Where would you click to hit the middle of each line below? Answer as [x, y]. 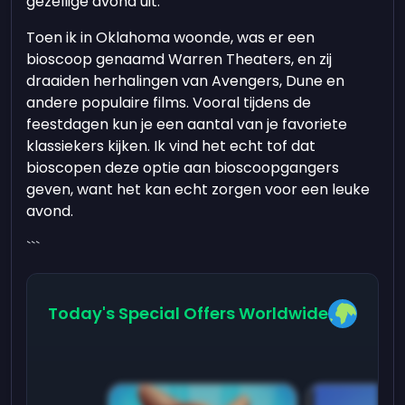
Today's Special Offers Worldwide [188, 313]
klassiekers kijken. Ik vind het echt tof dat [171, 146]
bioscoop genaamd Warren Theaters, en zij [179, 59]
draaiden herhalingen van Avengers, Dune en [186, 81]
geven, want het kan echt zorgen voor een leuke [198, 189]
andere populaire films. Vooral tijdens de [169, 103]
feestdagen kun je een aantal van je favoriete [187, 124]
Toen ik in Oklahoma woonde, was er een [171, 38]
